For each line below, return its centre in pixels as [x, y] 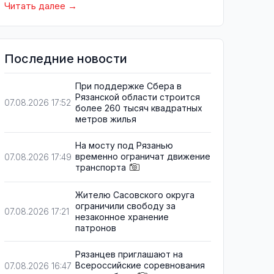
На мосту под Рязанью [124, 145]
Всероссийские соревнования [140, 265]
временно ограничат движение [143, 156]
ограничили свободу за [125, 206]
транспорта [101, 167]
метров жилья [106, 119]
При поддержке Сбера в [128, 86]
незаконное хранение [122, 217]
